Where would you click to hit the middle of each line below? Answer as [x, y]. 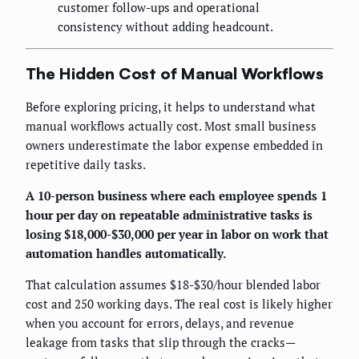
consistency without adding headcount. [165, 27]
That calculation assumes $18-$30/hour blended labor [173, 285]
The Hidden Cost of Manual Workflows [175, 73]
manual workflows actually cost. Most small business [171, 126]
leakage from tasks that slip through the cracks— [161, 343]
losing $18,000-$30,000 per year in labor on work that [177, 234]
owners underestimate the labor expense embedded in [174, 145]
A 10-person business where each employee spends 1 [176, 196]
